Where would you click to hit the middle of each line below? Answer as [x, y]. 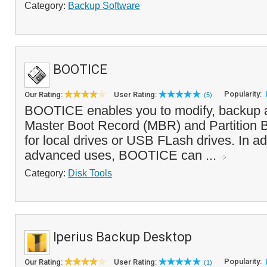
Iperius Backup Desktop [122, 237]
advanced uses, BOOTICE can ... [122, 155]
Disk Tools [90, 173]
